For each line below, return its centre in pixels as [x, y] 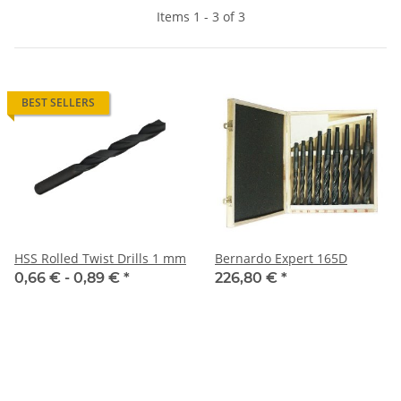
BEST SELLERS [58, 102]
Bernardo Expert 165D [281, 258]
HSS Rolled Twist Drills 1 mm [169, 258]
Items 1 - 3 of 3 [200, 16]
